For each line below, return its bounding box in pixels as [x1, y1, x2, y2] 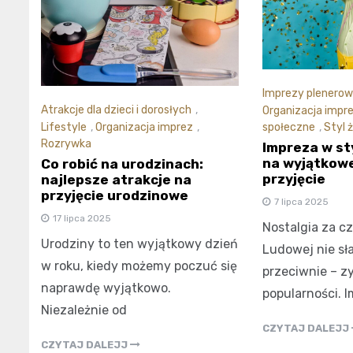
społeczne [262, 121, 315, 135]
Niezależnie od [41, 302, 127, 318]
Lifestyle [41, 120, 87, 134]
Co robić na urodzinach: [41, 155, 203, 172]
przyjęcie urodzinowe [41, 187, 188, 203]
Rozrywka [41, 136, 91, 150]
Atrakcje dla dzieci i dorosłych [41, 103, 191, 117]
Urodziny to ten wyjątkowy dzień [41, 236, 238, 251]
